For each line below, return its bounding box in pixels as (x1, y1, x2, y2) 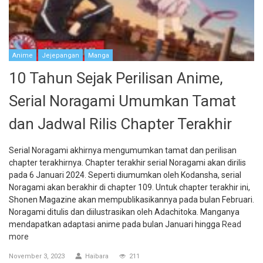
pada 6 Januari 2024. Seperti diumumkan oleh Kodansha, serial (9, 170, 241, 180)
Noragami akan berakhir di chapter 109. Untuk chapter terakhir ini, (9, 183, 250, 193)
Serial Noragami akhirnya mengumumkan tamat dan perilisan (9, 146, 237, 156)
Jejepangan (42, 52, 79, 60)
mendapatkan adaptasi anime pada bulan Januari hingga (9, 220, 222, 230)
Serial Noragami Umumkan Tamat (9, 92, 236, 110)
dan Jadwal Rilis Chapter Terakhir (9, 115, 232, 133)
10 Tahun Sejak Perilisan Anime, (9, 69, 223, 87)
